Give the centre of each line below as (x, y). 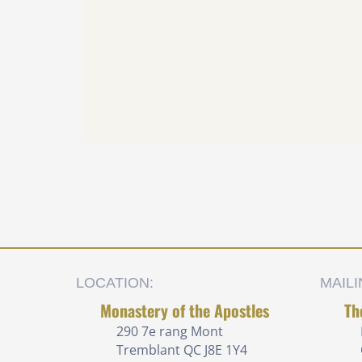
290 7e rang (152, 331)
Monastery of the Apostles (185, 310)
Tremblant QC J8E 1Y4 (182, 349)
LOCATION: (115, 282)
